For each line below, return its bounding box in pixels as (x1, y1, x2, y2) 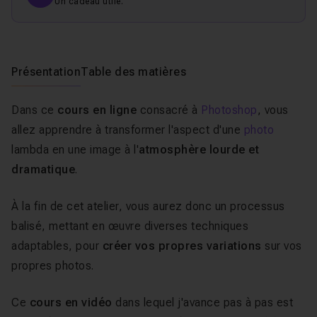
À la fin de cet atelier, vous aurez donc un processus (11, 200, 285, 213)
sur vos (261, 239, 302, 253)
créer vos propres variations (99, 239, 262, 253)
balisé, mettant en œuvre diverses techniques (11, 219, 248, 233)
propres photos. (11, 259, 94, 272)
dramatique (11, 163, 75, 176)
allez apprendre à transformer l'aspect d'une (11, 123, 244, 137)
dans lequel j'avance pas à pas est (112, 296, 293, 309)
